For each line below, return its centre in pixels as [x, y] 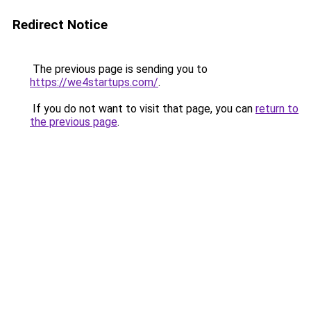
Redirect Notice [60, 25]
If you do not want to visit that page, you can [143, 109]
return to [277, 109]
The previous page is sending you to [119, 69]
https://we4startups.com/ [94, 82]
